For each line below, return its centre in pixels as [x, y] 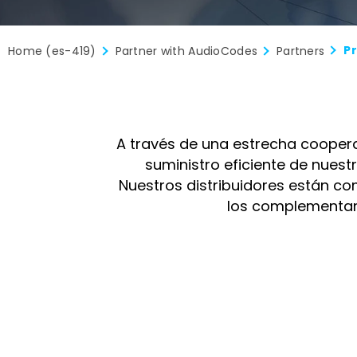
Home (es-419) [52, 51]
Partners [301, 51]
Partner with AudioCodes [186, 51]
